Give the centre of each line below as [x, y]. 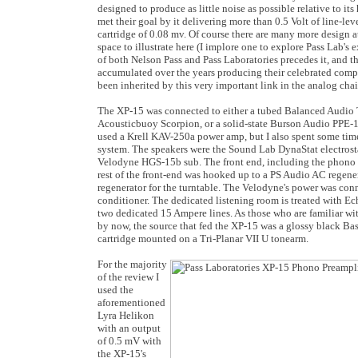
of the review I [128, 277]
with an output [129, 328]
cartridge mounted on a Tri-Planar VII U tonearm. [203, 239]
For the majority [132, 264]
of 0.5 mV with [129, 341]
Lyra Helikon [126, 315]
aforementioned [131, 302]
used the [115, 290]
